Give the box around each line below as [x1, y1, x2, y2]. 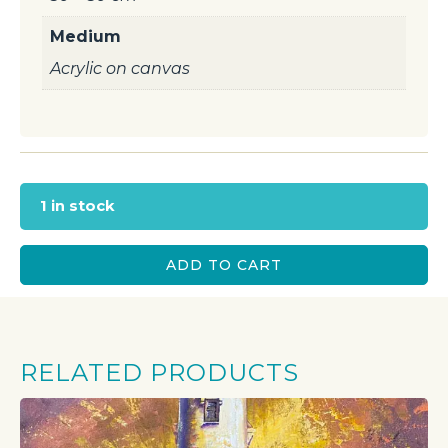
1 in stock [40, 197, 115, 216]
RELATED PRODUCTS [20, 357, 299, 387]
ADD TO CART [166, 255, 282, 274]
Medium [50, 26, 121, 46]
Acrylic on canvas [50, 58, 190, 78]
